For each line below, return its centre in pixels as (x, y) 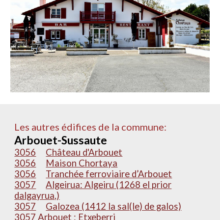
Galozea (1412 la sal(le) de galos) (114, 206)
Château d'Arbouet (84, 152)
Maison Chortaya (82, 163)
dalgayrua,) (37, 195)
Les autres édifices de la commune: (92, 127)
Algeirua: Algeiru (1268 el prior (109, 185)
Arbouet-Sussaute (61, 140)
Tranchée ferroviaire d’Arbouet (109, 174)
